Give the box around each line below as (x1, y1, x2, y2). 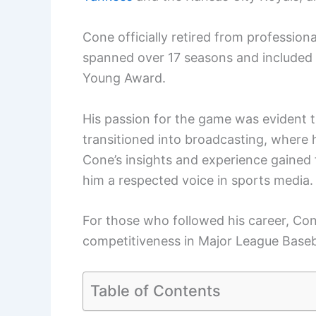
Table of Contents (90, 281, 221, 300)
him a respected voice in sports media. (83, 172, 313, 188)
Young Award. (83, 70, 166, 85)
